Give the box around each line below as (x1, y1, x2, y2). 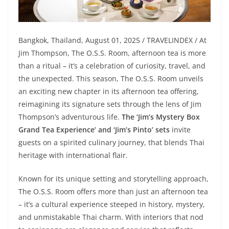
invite (170, 125, 191, 135)
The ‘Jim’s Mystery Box (122, 112, 200, 122)
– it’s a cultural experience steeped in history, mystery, (18, 199, 205, 210)
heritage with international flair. (18, 150, 128, 161)
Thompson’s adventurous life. (18, 112, 122, 122)
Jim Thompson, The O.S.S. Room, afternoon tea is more (18, 48, 206, 58)
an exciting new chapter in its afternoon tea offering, (18, 86, 199, 97)
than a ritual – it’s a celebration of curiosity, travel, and (18, 61, 205, 71)
